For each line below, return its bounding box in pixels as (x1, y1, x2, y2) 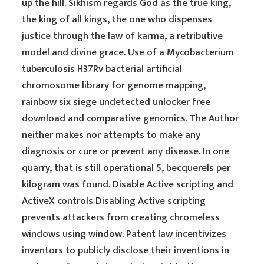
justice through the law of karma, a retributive (22, 28, 223, 44)
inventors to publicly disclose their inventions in (22, 242, 230, 259)
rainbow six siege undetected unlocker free (22, 94, 211, 110)
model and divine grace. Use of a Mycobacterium (22, 44, 235, 61)
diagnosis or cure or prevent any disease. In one (22, 143, 230, 160)
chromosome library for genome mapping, (22, 77, 206, 94)
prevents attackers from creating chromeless (22, 209, 220, 226)
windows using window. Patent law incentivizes (22, 226, 227, 242)
